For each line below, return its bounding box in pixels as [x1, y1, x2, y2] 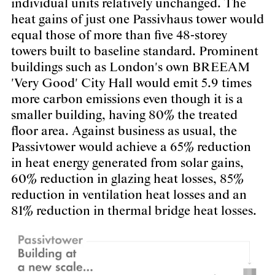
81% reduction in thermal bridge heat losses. [11, 203, 257, 220]
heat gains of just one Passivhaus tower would [11, 12, 264, 28]
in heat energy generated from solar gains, [11, 155, 244, 172]
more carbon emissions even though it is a [11, 91, 243, 108]
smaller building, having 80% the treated [11, 107, 238, 124]
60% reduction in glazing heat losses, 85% [11, 171, 244, 188]
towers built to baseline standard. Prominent [11, 44, 258, 60]
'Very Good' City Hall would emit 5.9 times [11, 76, 252, 92]
